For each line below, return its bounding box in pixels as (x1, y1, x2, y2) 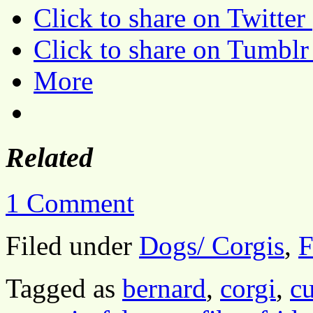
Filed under (6, 230, 139, 261)
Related (6, 142, 93, 174)
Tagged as (6, 272, 122, 303)
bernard (122, 272, 206, 303)
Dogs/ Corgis (139, 230, 284, 261)
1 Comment (6, 187, 134, 218)
